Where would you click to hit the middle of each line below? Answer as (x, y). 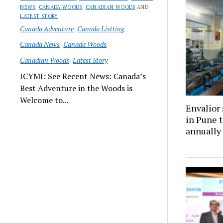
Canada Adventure (47, 28)
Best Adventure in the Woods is (76, 88)
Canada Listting (101, 28)
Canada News (40, 44)
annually (204, 131)
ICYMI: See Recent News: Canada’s (83, 76)
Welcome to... (45, 100)
